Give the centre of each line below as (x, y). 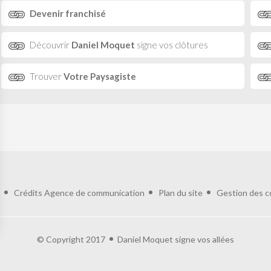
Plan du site (180, 193)
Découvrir (50, 45)
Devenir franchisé (67, 13)
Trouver (46, 76)
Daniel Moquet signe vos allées (176, 239)
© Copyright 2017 (71, 239)
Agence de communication (94, 193)
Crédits (28, 193)
